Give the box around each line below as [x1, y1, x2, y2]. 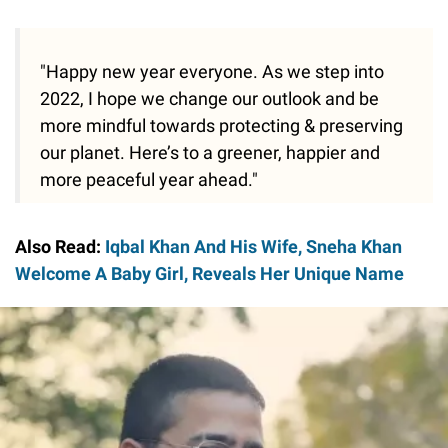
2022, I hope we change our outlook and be [40, 88, 379, 110]
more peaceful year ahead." [40, 169, 258, 191]
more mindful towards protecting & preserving [40, 115, 403, 137]
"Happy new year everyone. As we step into [40, 61, 384, 83]
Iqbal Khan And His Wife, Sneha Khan [105, 236, 402, 258]
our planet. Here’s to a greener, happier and [40, 142, 380, 164]
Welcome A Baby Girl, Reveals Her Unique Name [15, 263, 404, 285]
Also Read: [15, 236, 105, 258]
